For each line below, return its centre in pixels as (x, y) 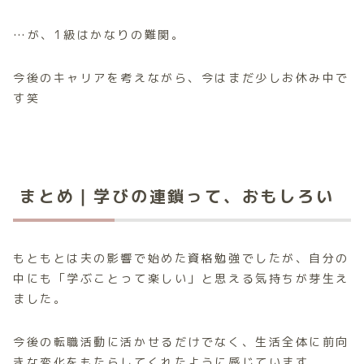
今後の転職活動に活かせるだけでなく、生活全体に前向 (181, 342)
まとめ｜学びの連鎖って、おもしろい (177, 196)
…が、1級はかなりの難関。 (99, 35)
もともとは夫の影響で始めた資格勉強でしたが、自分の (181, 258)
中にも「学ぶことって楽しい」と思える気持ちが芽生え (181, 279)
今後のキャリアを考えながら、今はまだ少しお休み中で (181, 78)
